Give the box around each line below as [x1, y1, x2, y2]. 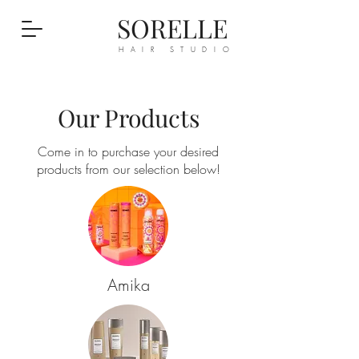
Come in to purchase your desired [38, 143, 219, 160]
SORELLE [116, 10, 228, 45]
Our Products [57, 102, 200, 134]
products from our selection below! [36, 160, 220, 178]
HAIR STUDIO [119, 45, 236, 54]
